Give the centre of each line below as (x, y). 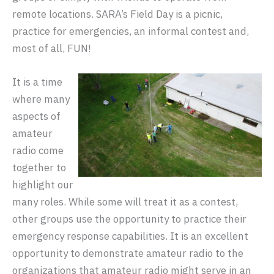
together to (39, 168)
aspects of (36, 117)
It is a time (37, 82)
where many (41, 99)
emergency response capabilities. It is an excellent (130, 236)
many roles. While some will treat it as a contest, (125, 202)
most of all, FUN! (52, 48)
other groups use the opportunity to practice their (129, 219)
